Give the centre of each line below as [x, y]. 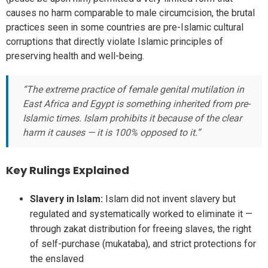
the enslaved [57, 258]
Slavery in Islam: [66, 199]
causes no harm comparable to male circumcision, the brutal [130, 13]
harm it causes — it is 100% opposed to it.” [112, 132]
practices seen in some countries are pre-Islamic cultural [125, 27]
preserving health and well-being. [75, 56]
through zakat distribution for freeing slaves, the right [141, 229]
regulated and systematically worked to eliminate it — [141, 214]
